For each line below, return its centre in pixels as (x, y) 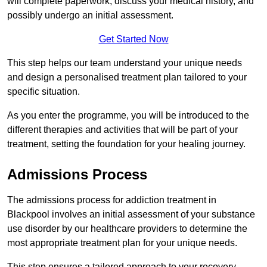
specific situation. (44, 91)
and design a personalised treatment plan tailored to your (127, 77)
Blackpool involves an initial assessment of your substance (131, 214)
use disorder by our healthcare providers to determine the (127, 228)
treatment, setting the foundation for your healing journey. (126, 144)
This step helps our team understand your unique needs (125, 63)
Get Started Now (133, 39)
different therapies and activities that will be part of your (122, 129)
